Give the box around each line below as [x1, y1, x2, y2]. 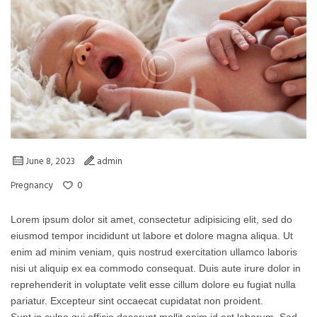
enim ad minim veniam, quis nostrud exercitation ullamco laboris [11, 246, 297, 258]
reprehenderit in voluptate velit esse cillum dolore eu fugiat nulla [11, 279, 296, 291]
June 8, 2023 [25, 154, 75, 170]
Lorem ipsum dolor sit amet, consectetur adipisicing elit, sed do [11, 214, 292, 226]
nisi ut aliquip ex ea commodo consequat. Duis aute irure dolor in [11, 263, 301, 275]
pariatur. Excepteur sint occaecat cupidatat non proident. [11, 295, 263, 307]
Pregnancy [11, 178, 53, 194]
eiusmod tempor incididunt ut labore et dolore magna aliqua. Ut [11, 230, 293, 242]
